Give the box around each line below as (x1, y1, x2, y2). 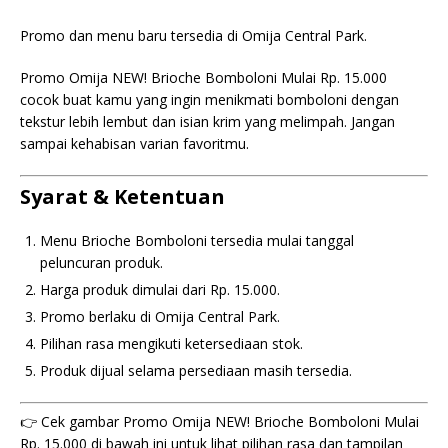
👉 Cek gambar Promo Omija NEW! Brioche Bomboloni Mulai (20, 412, 419, 431)
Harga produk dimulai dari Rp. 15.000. (40, 280, 280, 299)
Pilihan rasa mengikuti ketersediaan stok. (40, 334, 303, 353)
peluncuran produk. (40, 253, 163, 272)
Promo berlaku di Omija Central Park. (40, 307, 280, 326)
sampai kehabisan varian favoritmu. (20, 134, 249, 153)
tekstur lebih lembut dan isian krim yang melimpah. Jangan (20, 112, 395, 131)
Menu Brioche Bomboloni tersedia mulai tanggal (40, 231, 354, 250)
